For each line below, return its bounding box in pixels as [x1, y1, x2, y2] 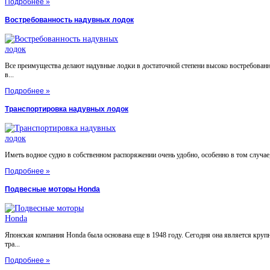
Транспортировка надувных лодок [5, 104, 128, 113]
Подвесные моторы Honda [5, 184, 100, 193]
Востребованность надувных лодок [5, 16, 134, 25]
